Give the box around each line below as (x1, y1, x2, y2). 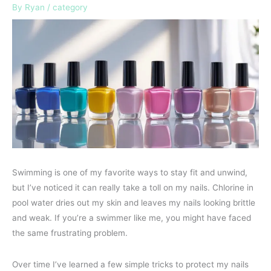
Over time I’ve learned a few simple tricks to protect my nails (12, 260, 249, 270)
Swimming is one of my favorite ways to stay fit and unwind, (12, 167, 247, 177)
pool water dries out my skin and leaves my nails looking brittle (12, 197, 255, 207)
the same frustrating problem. (12, 227, 128, 238)
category (53, 2, 88, 12)
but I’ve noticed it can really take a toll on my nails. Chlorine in (12, 182, 253, 192)
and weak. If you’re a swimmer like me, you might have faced (12, 212, 251, 223)
